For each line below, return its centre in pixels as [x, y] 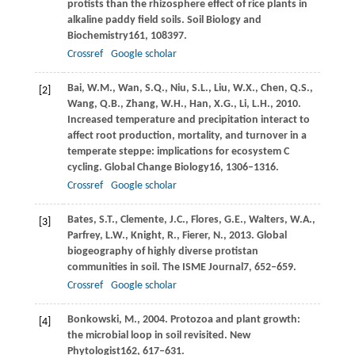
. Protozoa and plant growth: [232, 319]
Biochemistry [97, 36]
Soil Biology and [224, 20]
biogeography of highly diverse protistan [162, 251]
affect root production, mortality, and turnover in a [187, 136]
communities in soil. [115, 267]
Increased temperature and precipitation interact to [188, 120]
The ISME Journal [202, 267]
